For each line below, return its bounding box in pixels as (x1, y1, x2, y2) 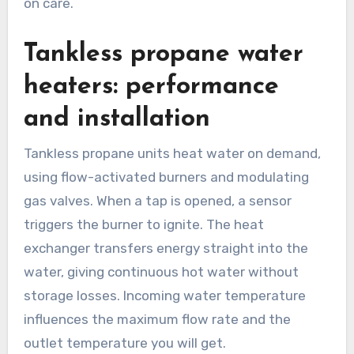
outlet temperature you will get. (23, 334, 226, 351)
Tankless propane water (23, 42, 303, 68)
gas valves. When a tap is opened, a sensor (23, 192, 292, 209)
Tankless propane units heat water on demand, (23, 145, 321, 161)
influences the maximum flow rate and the (23, 311, 291, 327)
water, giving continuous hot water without (23, 263, 299, 280)
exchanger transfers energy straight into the (23, 239, 308, 256)
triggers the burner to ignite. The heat (23, 216, 264, 232)
